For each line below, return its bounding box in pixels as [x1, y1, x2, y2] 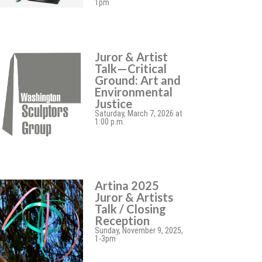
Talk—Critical [95, 61, 167, 75]
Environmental [95, 85, 173, 99]
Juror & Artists [95, 190, 174, 204]
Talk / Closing [95, 202, 167, 216]
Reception [95, 213, 150, 227]
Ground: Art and [95, 73, 181, 87]
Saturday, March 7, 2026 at [95, 109, 183, 118]
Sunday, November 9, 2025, [95, 226, 184, 235]
